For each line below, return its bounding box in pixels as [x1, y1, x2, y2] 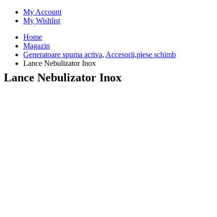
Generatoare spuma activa [23, 50, 102, 59]
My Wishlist [23, 16, 60, 25]
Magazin [23, 41, 50, 50]
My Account [23, 7, 62, 16]
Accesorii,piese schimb [106, 50, 176, 59]
